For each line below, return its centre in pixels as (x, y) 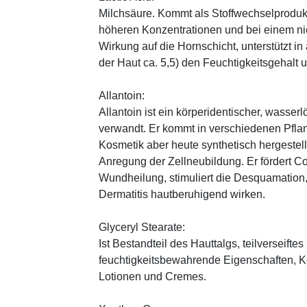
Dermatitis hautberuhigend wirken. (182, 194)
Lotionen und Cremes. (152, 276)
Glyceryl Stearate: (142, 227)
